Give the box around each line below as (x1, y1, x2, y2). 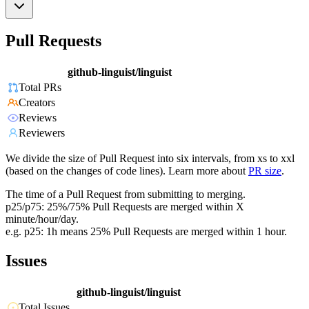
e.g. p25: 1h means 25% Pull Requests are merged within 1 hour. (6, 226, 287, 238)
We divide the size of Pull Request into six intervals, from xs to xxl (6, 152, 295, 165)
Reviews (19, 112, 57, 124)
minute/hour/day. (6, 213, 79, 226)
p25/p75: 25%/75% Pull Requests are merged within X (6, 201, 244, 213)
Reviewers (19, 127, 65, 139)
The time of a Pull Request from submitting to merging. (6, 188, 246, 201)
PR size (248, 165, 281, 177)
